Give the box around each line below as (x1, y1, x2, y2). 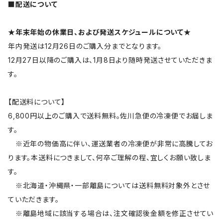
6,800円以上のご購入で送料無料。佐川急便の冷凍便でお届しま (8, 111, 213, 120)
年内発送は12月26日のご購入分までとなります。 (8, 42, 162, 51)
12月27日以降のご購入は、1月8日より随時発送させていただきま (8, 56, 213, 65)
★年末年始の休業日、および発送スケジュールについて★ (8, 28, 191, 37)
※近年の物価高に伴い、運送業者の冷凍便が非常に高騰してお (8, 139, 213, 148)
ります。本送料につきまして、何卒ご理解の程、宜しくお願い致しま (8, 153, 211, 162)
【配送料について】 (8, 98, 66, 107)
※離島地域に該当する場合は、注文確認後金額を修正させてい (8, 209, 214, 218)
